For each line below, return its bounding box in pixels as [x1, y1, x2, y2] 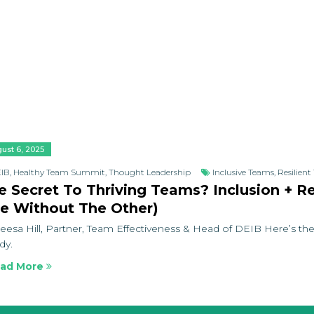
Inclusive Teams [212, 167, 274, 177]
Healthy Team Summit [13, 167, 105, 177]
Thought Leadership [109, 167, 191, 177]
